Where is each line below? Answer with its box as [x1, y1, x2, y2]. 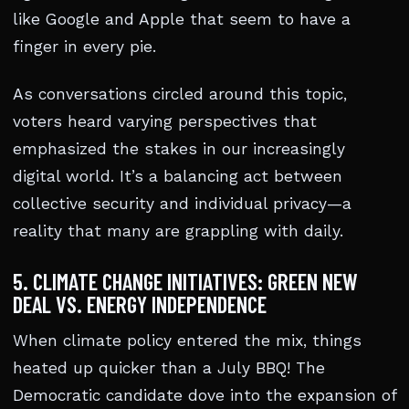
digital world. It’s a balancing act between [13, 167, 342, 186]
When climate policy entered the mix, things [13, 331, 362, 351]
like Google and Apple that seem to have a [13, 10, 351, 29]
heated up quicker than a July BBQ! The [13, 359, 325, 378]
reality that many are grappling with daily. [13, 222, 343, 241]
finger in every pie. [13, 37, 156, 57]
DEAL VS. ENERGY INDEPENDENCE [13, 290, 267, 319]
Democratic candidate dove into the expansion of [13, 386, 396, 405]
